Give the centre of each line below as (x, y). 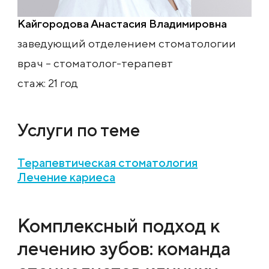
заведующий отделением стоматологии (127, 44)
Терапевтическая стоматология (107, 163)
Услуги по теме (79, 130)
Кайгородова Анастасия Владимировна (122, 24)
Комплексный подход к (118, 226)
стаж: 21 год (48, 83)
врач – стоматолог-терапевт (95, 63)
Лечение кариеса (66, 177)
